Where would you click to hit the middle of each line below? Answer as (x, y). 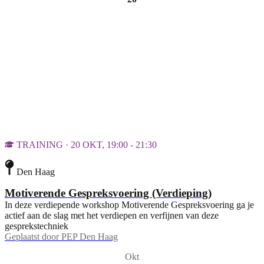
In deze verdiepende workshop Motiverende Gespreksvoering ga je (129, 204)
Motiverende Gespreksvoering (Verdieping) (108, 193)
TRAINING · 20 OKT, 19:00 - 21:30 (87, 145)
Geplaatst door (32, 236)
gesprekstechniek (37, 226)
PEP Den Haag (90, 236)
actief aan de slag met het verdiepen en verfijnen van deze (112, 215)
